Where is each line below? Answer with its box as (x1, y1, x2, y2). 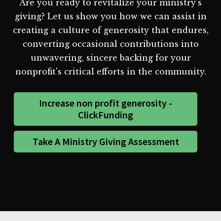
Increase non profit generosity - (39, 96, 173, 109)
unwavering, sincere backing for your (30, 52, 191, 63)
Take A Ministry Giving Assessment (32, 135, 179, 147)
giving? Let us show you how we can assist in (14, 11, 207, 21)
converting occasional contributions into (22, 38, 199, 49)
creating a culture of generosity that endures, (12, 25, 209, 35)
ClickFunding (78, 108, 134, 121)
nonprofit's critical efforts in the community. (15, 66, 206, 76)
